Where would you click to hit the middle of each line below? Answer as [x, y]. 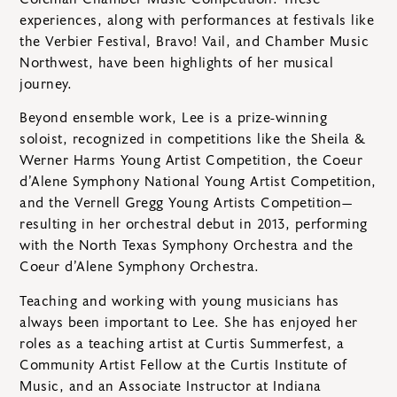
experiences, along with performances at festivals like [197, 20]
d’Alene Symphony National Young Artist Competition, [198, 182]
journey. [46, 84]
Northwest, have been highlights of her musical [176, 62]
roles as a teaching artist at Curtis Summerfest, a [182, 343]
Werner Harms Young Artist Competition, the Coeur [191, 161]
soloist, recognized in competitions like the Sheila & [193, 140]
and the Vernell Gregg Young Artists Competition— [186, 203]
